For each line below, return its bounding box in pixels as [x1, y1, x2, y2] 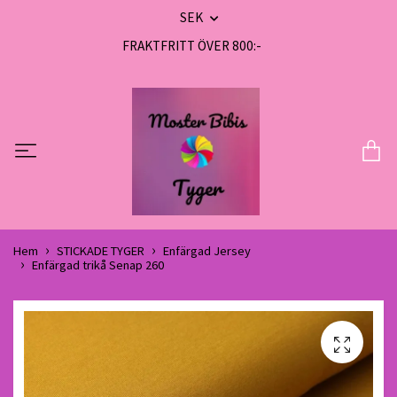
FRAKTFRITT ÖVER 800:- [122, 37, 261, 54]
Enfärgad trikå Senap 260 [32, 257, 164, 274]
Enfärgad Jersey [163, 243, 251, 260]
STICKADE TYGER [57, 243, 144, 260]
